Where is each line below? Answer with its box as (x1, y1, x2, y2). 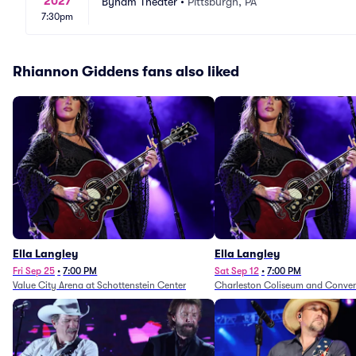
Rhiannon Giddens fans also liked (13, 64, 239, 79)
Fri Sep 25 (13, 265, 55, 277)
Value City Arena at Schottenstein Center (13, 280, 186, 291)
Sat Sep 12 (214, 265, 259, 277)
